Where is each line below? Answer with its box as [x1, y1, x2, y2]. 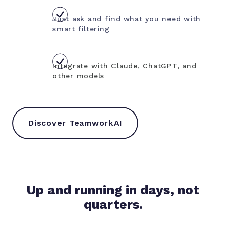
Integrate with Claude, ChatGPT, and [52, 61, 197, 70]
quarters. [83, 196, 143, 212]
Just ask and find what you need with [52, 14, 201, 23]
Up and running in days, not [27, 182, 199, 197]
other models [52, 71, 104, 80]
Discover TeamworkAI [28, 118, 123, 128]
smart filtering [52, 24, 110, 33]
